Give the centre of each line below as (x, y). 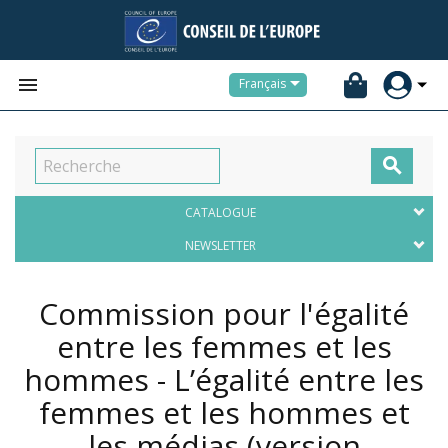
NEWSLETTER (220, 245)
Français (262, 84)
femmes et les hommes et (224, 412)
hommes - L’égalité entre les (224, 379)
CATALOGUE (220, 212)
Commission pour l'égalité (224, 313)
